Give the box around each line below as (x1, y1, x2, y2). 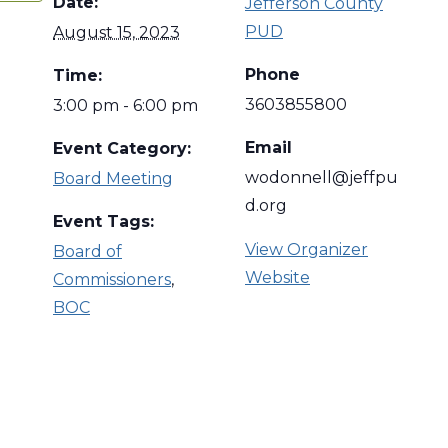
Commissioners (53, 270, 171, 290)
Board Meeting (53, 169, 173, 189)
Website (245, 268, 310, 288)
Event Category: (53, 139, 191, 159)
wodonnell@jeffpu (245, 168, 398, 188)
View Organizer (245, 240, 368, 260)
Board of (53, 242, 122, 262)
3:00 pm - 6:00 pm (53, 96, 198, 116)
